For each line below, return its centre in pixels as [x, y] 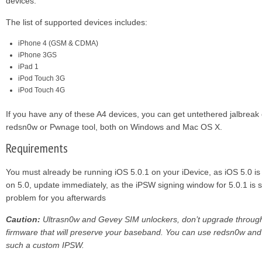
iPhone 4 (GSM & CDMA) [58, 43]
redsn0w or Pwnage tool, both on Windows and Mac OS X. [114, 127]
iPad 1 [28, 67]
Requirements [37, 148]
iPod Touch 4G [42, 90]
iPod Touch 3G [42, 78]
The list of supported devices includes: [77, 22]
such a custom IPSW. [45, 245]
